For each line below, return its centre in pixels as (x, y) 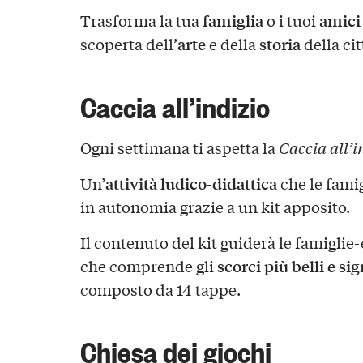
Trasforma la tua (141, 20)
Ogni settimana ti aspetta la (179, 147)
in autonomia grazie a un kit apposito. (215, 206)
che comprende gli (148, 265)
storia (280, 43)
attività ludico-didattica (191, 183)
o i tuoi (291, 20)
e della (232, 43)
